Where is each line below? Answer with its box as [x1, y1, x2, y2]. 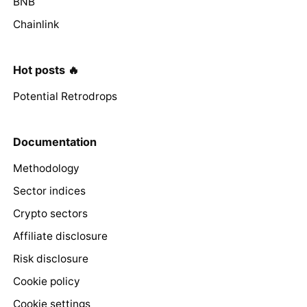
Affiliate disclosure [12, 230, 108, 243]
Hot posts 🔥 [12, 62, 79, 77]
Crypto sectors [12, 207, 88, 221]
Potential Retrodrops [12, 90, 117, 103]
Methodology [12, 162, 79, 175]
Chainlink [12, 17, 59, 31]
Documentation [12, 134, 97, 149]
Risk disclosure [12, 252, 88, 266]
